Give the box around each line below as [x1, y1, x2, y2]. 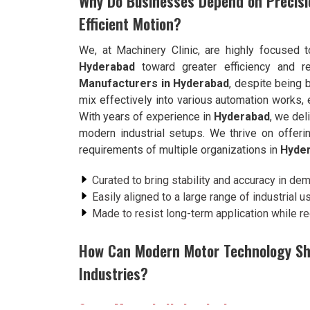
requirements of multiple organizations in [79, 143, 280, 156]
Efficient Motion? [79, 12, 181, 35]
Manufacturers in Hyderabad [79, 77, 230, 90]
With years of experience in [79, 110, 214, 123]
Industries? [79, 262, 148, 284]
